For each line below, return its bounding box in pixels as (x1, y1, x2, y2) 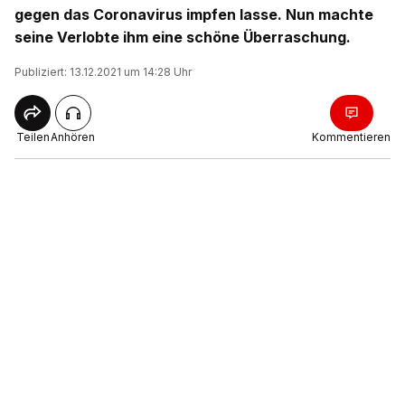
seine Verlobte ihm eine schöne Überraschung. (14, 28, 351, 46)
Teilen (15, 130, 50, 144)
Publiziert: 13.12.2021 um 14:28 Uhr (14, 65, 192, 79)
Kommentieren (312, 130, 391, 144)
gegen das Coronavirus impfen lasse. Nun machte (14, 5, 373, 24)
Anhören (51, 130, 95, 144)
